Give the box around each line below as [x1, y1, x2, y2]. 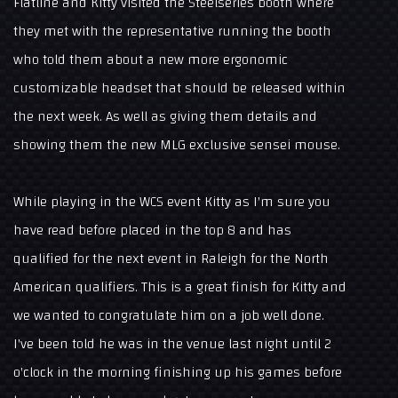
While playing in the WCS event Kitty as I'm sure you [13, 188, 330, 216]
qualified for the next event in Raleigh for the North [13, 245, 329, 273]
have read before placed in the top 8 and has [13, 217, 291, 244]
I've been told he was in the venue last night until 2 [13, 330, 331, 358]
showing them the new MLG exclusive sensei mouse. [13, 131, 340, 159]
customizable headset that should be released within [13, 75, 346, 102]
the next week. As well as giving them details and [13, 103, 317, 131]
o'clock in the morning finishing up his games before [13, 359, 342, 386]
